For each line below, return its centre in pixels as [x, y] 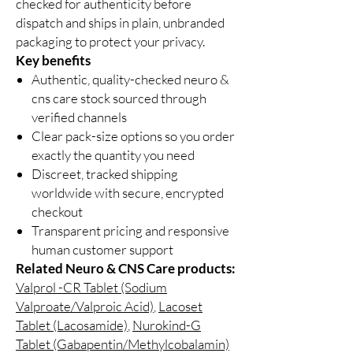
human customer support [102, 250]
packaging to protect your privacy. [110, 42]
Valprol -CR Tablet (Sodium [91, 288]
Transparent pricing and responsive [130, 231]
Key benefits [53, 61]
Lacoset [180, 307]
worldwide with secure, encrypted [128, 193]
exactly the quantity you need [113, 155]
